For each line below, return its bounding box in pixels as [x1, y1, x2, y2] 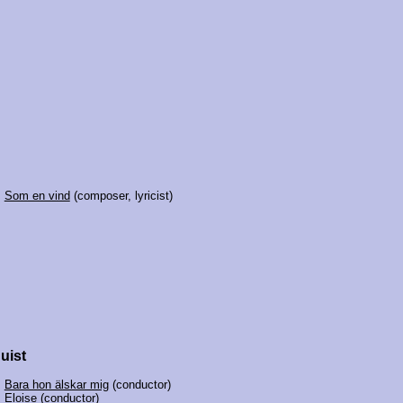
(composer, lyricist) [69, 188, 173, 202]
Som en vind [4, 188, 70, 202]
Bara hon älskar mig [4, 377, 109, 391]
